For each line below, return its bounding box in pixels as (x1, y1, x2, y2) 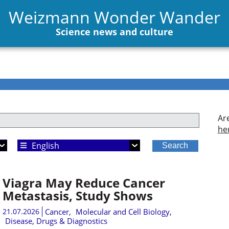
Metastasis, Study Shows (2, 187, 153, 204)
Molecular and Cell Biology (75, 206, 170, 217)
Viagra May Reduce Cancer (2, 174, 165, 191)
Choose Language (17, 140, 89, 151)
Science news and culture (56, 25, 173, 38)
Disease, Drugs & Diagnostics (5, 215, 107, 226)
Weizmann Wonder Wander (9, 6, 220, 28)
